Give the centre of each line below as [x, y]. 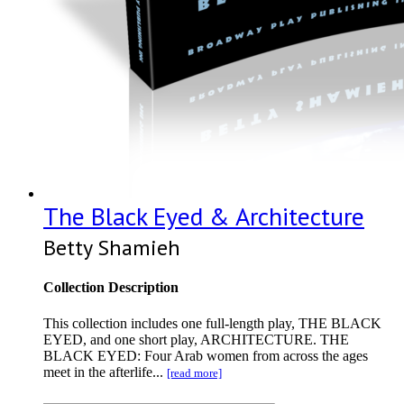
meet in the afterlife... [105, 372]
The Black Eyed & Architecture [204, 216]
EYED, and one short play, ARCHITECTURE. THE [196, 339]
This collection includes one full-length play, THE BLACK [212, 323]
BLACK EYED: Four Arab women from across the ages [206, 355]
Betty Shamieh [112, 248]
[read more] [194, 372]
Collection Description [111, 288]
